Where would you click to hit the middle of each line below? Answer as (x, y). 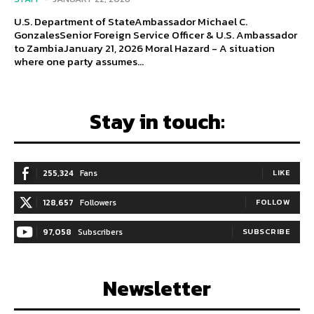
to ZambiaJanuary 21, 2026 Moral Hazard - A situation (80, 48)
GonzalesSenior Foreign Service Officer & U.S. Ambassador (156, 35)
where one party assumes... (79, 62)
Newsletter (157, 289)
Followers (98, 203)
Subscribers (100, 232)
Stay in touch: (157, 122)
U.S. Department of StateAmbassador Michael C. (131, 22)
